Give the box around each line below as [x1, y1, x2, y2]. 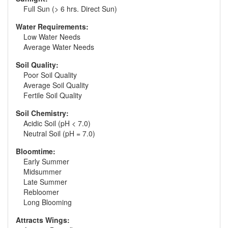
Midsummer [23, 166, 62, 177]
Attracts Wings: [16, 215, 70, 225]
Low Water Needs [23, 32, 80, 42]
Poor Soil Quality [23, 70, 77, 80]
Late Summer [23, 177, 67, 187]
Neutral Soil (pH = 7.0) [23, 128, 95, 138]
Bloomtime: [16, 146, 55, 156]
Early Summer [23, 156, 69, 166]
